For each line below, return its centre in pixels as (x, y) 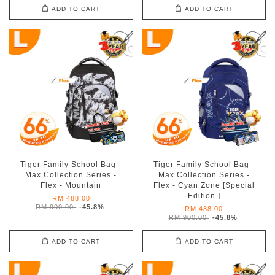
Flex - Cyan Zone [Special (204, 185)
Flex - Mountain (71, 185)
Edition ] (204, 196)
